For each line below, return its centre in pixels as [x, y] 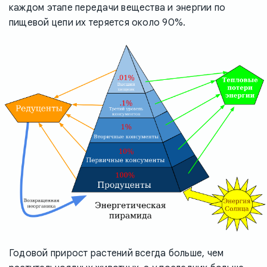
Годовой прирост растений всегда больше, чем [117, 254]
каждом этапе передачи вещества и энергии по [117, 8]
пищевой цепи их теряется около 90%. [97, 23]
